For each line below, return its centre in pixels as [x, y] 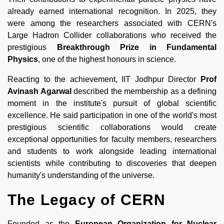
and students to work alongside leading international [112, 151]
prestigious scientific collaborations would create [112, 127]
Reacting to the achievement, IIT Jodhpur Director [104, 79]
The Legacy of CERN [87, 199]
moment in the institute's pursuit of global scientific [112, 103]
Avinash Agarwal [39, 91]
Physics [23, 59]
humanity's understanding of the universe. [81, 175]
